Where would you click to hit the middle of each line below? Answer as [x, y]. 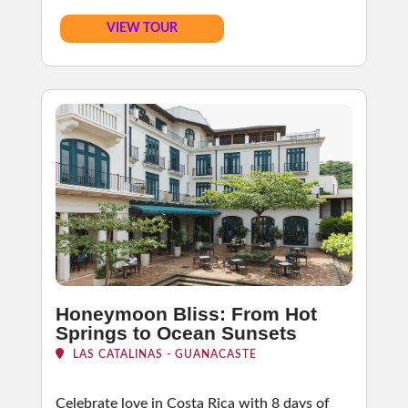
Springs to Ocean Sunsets [176, 333]
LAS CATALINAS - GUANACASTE [163, 354]
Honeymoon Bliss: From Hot [186, 314]
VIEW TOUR [142, 28]
